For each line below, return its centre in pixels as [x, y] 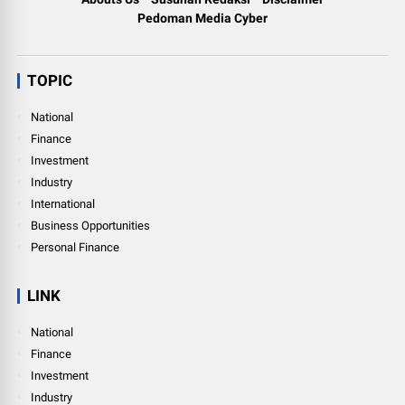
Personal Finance [75, 247]
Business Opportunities [91, 225]
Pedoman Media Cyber [202, 18]
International [63, 203]
